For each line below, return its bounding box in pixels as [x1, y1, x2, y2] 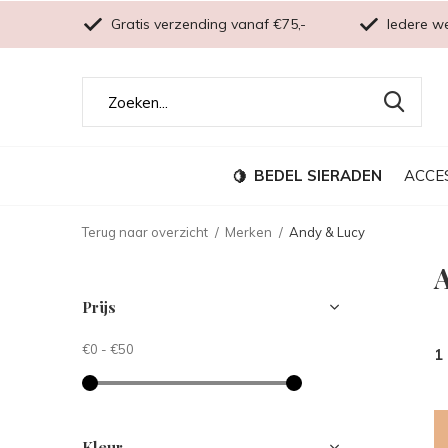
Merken [225, 224, 272, 240]
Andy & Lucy [289, 224, 365, 240]
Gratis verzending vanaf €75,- [107, 15, 306, 33]
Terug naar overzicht [82, 224, 208, 240]
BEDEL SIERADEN [254, 165, 382, 185]
